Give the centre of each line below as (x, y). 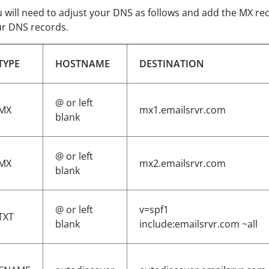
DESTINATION (172, 64)
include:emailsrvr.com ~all (198, 224)
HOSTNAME (83, 64)
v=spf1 (154, 210)
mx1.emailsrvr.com (183, 110)
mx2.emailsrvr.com (183, 163)
